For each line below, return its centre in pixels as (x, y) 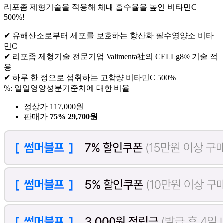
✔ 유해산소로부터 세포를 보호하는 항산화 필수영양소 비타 (109, 36)
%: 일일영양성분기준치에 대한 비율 (67, 88)
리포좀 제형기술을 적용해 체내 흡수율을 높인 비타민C (100, 7)
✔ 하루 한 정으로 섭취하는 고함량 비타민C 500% (90, 78)
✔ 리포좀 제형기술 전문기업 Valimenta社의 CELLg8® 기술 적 (111, 57)
